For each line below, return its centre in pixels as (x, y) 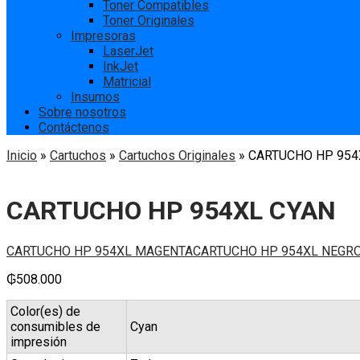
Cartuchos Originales (177, 155)
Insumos (95, 96)
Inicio (22, 155)
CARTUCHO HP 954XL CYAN (171, 211)
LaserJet (128, 51)
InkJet (121, 66)
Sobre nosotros (82, 112)
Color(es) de (45, 311)
